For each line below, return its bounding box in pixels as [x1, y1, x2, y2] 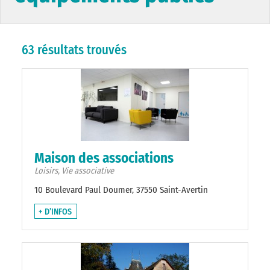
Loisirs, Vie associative [34, 166, 114, 177]
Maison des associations [34, 149, 174, 167]
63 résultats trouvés [22, 42, 127, 58]
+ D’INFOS [39, 207, 72, 218]
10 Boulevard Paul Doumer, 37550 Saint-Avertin [34, 184, 208, 196]
